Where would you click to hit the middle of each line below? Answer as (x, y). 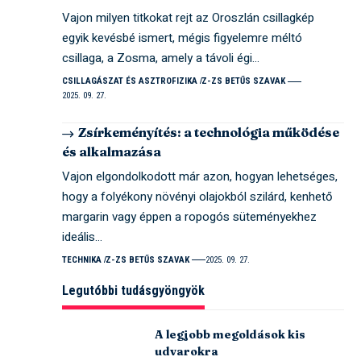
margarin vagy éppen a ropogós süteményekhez (190, 216)
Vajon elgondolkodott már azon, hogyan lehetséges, (200, 176)
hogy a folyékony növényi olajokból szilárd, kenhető (198, 196)
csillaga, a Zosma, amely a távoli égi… (161, 58)
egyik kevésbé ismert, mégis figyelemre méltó (183, 38)
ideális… (83, 237)
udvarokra (187, 351)
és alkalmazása (112, 151)
